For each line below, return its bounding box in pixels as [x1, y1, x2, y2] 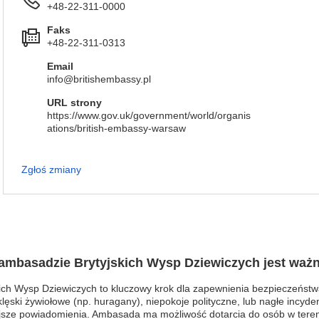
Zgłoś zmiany [21, 164, 81, 175]
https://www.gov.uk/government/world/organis [47, 110, 251, 121]
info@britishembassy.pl [47, 73, 151, 85]
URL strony [47, 97, 102, 108]
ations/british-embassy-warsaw [47, 122, 186, 134]
